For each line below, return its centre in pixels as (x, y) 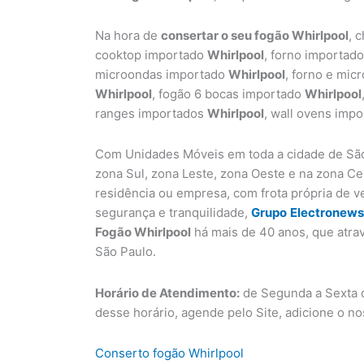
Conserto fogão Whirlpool (169, 353)
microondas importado (162, 74)
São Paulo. (126, 252)
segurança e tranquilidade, (173, 213)
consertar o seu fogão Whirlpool (255, 35)
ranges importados (151, 113)
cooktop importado (151, 55)
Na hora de (128, 35)
